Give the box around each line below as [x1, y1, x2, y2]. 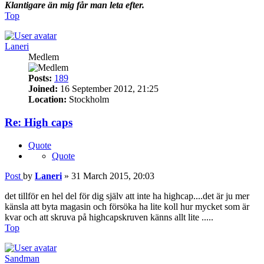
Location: [28, 94, 67, 105]
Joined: [28, 84, 58, 94]
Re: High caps [5, 116, 72, 129]
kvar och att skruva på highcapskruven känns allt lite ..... [5, 212, 213, 222]
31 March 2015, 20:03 [71, 170, 154, 181]
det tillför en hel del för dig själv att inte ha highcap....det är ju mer [5, 190, 249, 201]
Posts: [28, 73, 52, 84]
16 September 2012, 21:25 [58, 84, 159, 94]
